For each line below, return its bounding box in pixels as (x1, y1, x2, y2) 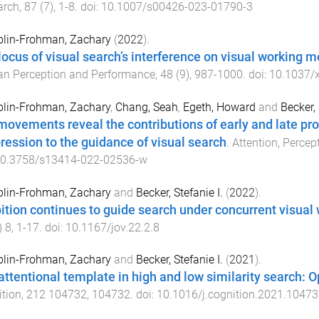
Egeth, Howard (182, 100, 256, 114)
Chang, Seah (115, 100, 178, 114)
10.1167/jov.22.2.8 (65, 220, 159, 234)
